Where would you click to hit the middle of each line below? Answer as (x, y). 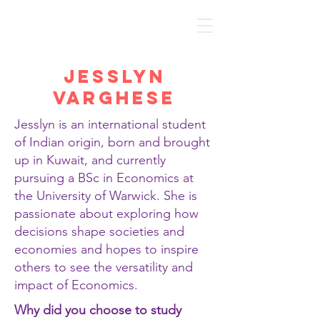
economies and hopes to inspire (106, 249)
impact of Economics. (76, 285)
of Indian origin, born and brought (112, 142)
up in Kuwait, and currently (90, 160)
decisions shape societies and (99, 231)
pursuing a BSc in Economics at (104, 178)
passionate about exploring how (106, 214)
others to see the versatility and (104, 267)
